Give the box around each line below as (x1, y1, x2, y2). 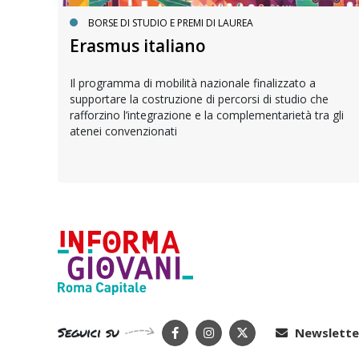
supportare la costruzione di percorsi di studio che (70, 91, 329, 107)
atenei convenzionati (70, 123, 177, 139)
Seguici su (58, 323, 119, 342)
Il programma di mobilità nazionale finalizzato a (70, 75, 316, 91)
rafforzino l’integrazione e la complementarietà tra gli (70, 107, 344, 123)
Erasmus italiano (70, 34, 206, 57)
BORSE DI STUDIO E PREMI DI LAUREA (88, 15, 253, 30)
